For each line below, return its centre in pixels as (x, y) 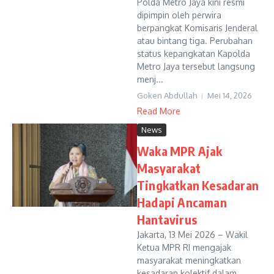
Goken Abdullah (167, 95)
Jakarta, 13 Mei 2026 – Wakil (192, 235)
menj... (150, 79)
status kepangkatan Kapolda (194, 54)
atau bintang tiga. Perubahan (195, 41)
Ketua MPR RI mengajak (184, 247)
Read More (159, 111)
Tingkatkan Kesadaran (198, 185)
